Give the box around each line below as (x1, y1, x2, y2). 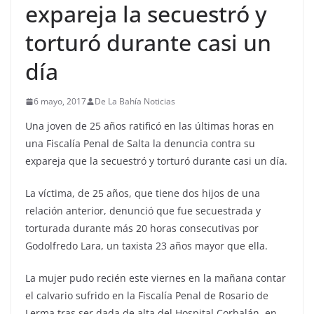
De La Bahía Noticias (95, 95, 175, 107)
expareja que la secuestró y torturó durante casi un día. (25, 154, 287, 168)
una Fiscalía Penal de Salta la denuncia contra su (25, 137, 255, 150)
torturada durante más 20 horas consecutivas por (25, 221, 259, 235)
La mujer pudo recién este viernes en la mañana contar (25, 271, 286, 285)
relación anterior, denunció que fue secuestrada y (25, 204, 261, 217)
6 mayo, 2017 (34, 95, 86, 107)
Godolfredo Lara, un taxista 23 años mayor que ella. (25, 239, 268, 252)
